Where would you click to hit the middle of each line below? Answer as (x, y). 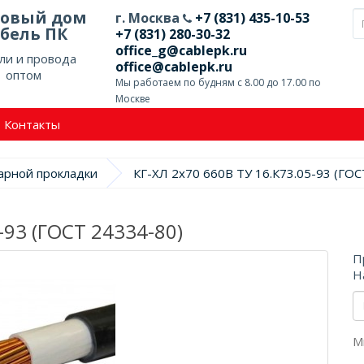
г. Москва (149, 18)
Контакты (32, 124)
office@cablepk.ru (173, 67)
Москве (132, 99)
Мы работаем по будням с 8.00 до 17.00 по (218, 82)
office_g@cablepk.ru (181, 50)
